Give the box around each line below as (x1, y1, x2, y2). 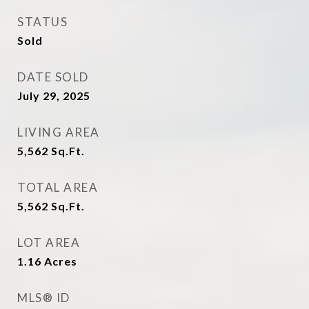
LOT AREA (17, 235, 80, 250)
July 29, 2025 (17, 89, 90, 102)
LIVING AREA (17, 125, 100, 139)
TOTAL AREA (17, 180, 98, 195)
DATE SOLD (17, 70, 89, 84)
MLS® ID (17, 290, 70, 305)
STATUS (17, 14, 68, 29)
